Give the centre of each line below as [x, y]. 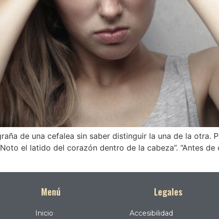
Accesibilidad [151, 213]
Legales [168, 191]
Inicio [44, 213]
